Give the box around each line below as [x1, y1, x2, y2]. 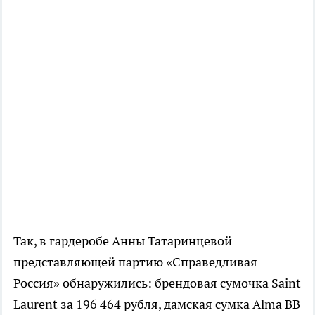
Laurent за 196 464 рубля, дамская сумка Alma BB [13, 296, 300, 313]
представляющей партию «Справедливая [13, 254, 257, 271]
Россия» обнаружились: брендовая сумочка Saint [13, 275, 301, 292]
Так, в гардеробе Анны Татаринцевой [13, 233, 232, 250]
